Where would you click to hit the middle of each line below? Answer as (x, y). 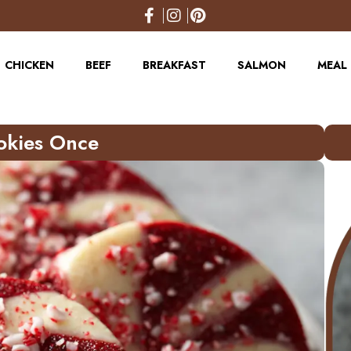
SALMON (262, 65)
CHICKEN (29, 65)
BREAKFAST (174, 65)
